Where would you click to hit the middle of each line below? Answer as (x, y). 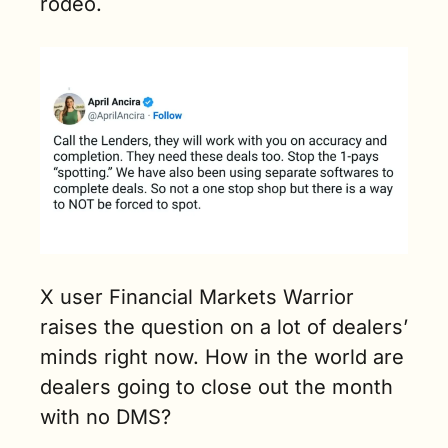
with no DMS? (108, 417)
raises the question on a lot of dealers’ (224, 327)
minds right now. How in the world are (222, 357)
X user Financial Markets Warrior (197, 297)
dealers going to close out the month (216, 387)
